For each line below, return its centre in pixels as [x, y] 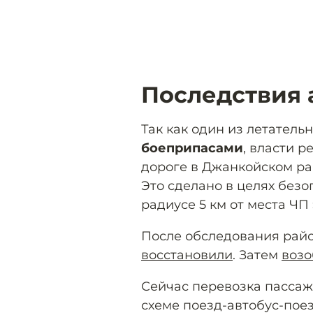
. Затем [257, 255]
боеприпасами [192, 148]
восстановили [187, 255]
